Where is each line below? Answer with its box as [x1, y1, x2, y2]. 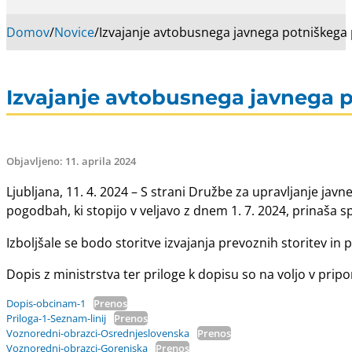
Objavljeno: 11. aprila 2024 [6, 154, 136, 169]
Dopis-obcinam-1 [6, 296, 86, 311]
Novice [54, 23, 94, 41]
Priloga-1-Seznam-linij [6, 311, 106, 326]
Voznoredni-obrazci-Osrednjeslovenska [6, 326, 189, 341]
